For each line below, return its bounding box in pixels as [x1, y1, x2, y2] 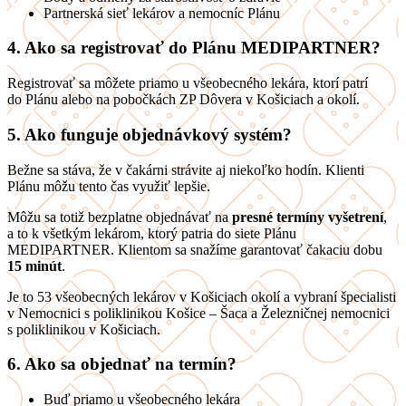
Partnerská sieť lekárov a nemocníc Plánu [43, 5, 280, 21]
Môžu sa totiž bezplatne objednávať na [7, 208, 232, 225]
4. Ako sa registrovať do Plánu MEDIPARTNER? [7, 38, 381, 58]
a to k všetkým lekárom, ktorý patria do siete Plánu [7, 225, 296, 241]
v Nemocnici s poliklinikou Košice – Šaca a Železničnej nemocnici [7, 304, 390, 321]
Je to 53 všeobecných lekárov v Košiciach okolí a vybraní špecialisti [7, 288, 396, 304]
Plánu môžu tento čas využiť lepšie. [7, 178, 210, 194]
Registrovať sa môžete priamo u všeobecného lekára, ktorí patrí [7, 75, 368, 92]
